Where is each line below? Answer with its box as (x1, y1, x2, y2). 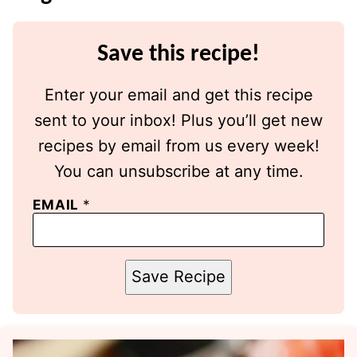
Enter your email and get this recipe (44, 84, 313, 104)
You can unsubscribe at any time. (53, 161, 304, 181)
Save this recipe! (97, 41, 260, 67)
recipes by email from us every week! (37, 135, 320, 155)
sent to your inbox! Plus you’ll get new (34, 110, 323, 130)
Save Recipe (131, 267, 226, 287)
